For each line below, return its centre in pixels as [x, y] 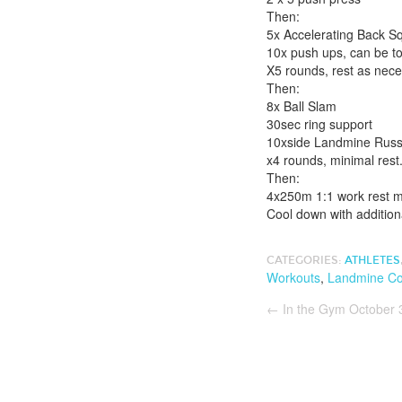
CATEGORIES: [306, 260]
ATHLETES [372, 260]
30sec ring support [319, 124]
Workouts [293, 277]
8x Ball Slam [301, 106]
